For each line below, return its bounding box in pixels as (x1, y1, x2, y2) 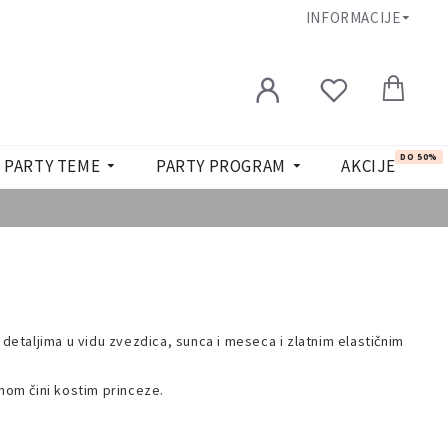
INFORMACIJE (305, 7, 401, 27)
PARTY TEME (4, 155, 101, 177)
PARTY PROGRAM (155, 155, 286, 177)
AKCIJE (341, 155, 396, 177)
